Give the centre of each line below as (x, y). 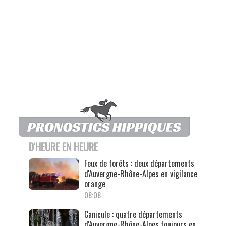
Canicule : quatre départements (133, 214)
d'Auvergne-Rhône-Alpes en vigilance (140, 173)
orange (95, 183)
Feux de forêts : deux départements (139, 163)
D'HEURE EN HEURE (63, 147)
